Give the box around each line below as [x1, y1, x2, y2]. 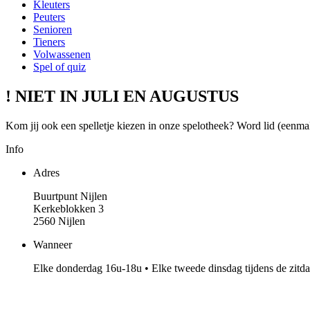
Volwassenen [33, 48, 91, 61]
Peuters [33, 11, 65, 24]
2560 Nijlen [33, 215, 85, 228]
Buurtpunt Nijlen [33, 190, 107, 203]
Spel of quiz [33, 61, 86, 73]
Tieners [33, 36, 65, 48]
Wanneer [33, 239, 72, 251]
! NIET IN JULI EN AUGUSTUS [6, 87, 239, 106]
